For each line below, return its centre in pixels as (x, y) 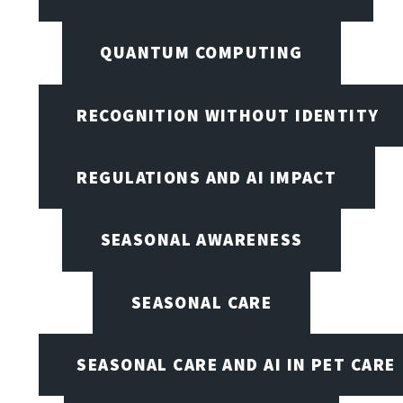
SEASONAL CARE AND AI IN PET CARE (236, 364)
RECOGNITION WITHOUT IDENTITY (228, 115)
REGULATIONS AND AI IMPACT (207, 177)
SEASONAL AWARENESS (201, 240)
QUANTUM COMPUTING (201, 53)
